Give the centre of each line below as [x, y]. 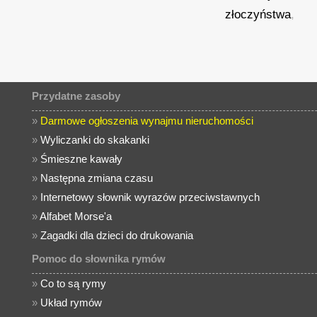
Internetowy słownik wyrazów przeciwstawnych [150, 197]
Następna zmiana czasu [97, 178]
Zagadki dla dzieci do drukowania [117, 235]
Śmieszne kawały [82, 159]
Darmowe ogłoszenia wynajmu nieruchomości [147, 121]
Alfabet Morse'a [76, 216]
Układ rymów [71, 302]
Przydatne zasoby [76, 96]
